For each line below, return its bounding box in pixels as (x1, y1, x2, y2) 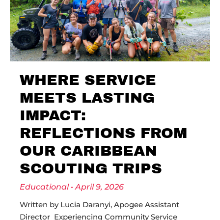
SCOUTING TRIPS (20, 161, 162, 176)
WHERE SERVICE (20, 72, 156, 88)
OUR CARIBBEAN (20, 143, 157, 159)
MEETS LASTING (20, 90, 155, 106)
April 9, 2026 (73, 182, 124, 192)
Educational (20, 182, 71, 192)
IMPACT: (20, 108, 86, 123)
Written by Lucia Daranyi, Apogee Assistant (20, 200, 179, 209)
